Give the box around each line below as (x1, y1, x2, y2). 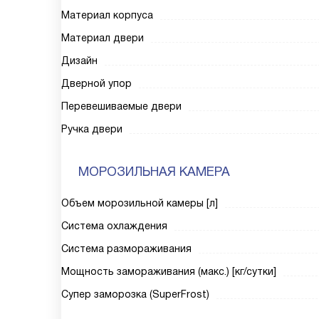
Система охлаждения (61, 220, 167, 231)
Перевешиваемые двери (61, 100, 182, 112)
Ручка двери (61, 123, 122, 135)
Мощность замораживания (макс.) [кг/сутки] (61, 266, 276, 277)
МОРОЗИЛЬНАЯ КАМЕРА (78, 164, 230, 179)
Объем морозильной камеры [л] (61, 197, 218, 209)
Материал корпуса (61, 9, 153, 21)
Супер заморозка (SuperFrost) (61, 288, 209, 300)
